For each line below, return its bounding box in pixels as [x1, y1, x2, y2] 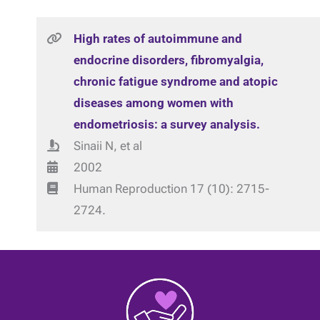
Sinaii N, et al [73, 139, 142, 153]
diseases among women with [73, 96, 234, 110]
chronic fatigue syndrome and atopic [73, 74, 278, 89]
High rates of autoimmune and [73, 31, 242, 46]
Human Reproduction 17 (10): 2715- [73, 181, 269, 196]
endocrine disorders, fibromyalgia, [73, 53, 264, 67]
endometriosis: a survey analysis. [73, 117, 260, 131]
